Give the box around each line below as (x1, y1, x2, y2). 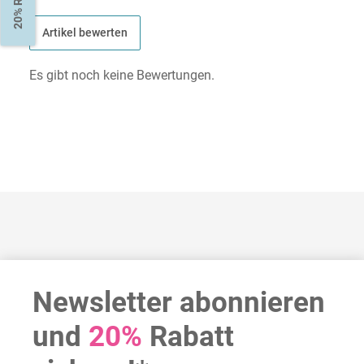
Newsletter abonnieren (32, 285, 325, 319)
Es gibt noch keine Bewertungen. (29, 67, 214, 83)
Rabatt (142, 319, 234, 353)
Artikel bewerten (42, 25, 128, 39)
